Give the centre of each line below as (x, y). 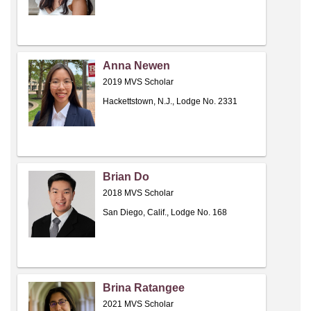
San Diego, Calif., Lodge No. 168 (165, 213)
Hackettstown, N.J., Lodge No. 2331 (170, 102)
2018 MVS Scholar (138, 193)
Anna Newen (136, 66)
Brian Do (126, 177)
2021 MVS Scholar (138, 304)
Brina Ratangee (144, 288)
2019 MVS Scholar (138, 82)
